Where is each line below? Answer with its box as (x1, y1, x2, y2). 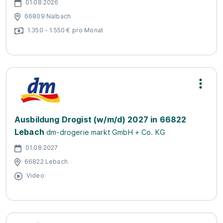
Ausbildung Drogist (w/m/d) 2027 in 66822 (14, 114, 187, 124)
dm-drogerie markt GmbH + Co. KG (46, 128, 166, 136)
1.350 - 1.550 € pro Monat (27, 26, 103, 34)
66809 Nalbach (24, 12, 71, 20)
